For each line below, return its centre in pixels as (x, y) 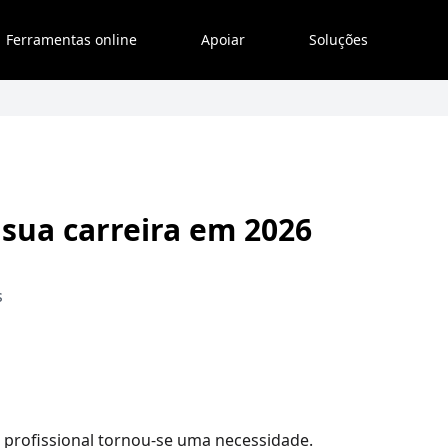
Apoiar (223, 39)
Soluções (338, 39)
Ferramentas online (71, 39)
